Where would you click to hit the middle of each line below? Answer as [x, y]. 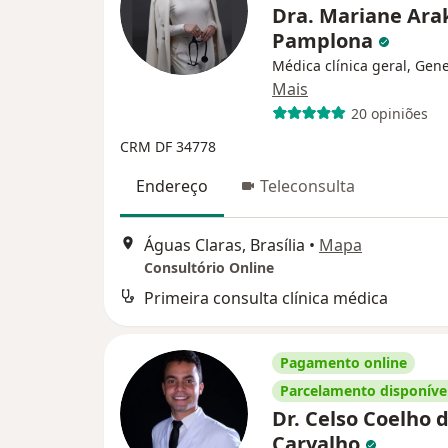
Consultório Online [209, 268]
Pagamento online [343, 363]
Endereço [172, 186]
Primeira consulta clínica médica [266, 298]
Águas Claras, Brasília [224, 245]
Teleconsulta [307, 186]
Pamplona [325, 40]
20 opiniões [389, 113]
